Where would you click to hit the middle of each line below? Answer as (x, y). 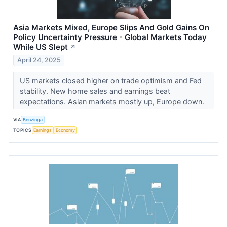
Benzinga (33, 120)
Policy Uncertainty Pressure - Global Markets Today (110, 37)
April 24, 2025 (39, 60)
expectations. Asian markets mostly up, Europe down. (113, 101)
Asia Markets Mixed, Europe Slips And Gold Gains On (111, 27)
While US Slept (41, 47)
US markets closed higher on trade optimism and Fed (110, 80)
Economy (65, 130)
